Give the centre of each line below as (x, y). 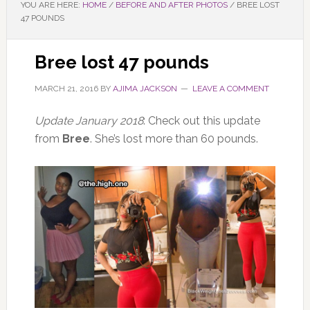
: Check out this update (201, 121)
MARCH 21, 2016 (66, 89)
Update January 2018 (89, 121)
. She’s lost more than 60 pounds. (174, 139)
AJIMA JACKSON (145, 89)
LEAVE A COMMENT (230, 89)
